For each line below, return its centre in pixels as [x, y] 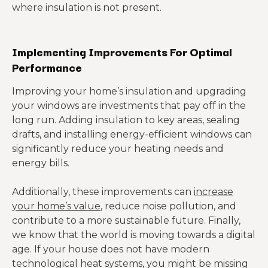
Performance [47, 67]
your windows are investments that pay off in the [129, 105]
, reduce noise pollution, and [168, 206]
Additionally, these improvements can [103, 191]
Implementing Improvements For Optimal [122, 51]
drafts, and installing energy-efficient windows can [132, 134]
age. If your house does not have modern [111, 249]
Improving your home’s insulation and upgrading [129, 91]
